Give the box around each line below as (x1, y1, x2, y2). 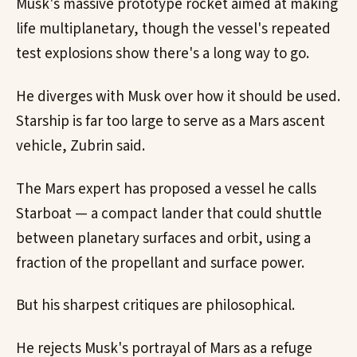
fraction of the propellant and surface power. (16, 252, 304, 274)
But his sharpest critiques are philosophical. (16, 295, 295, 317)
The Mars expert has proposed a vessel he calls (16, 178, 316, 200)
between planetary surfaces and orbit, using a (16, 227, 311, 249)
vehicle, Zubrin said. (16, 135, 145, 157)
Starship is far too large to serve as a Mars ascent (16, 110, 325, 132)
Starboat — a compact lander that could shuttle (16, 202, 322, 225)
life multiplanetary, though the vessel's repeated (16, 18, 331, 40)
